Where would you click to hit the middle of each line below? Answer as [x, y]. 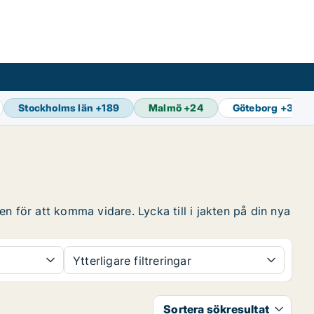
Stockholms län [56, 108]
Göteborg [255, 108]
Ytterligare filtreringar [132, 261]
